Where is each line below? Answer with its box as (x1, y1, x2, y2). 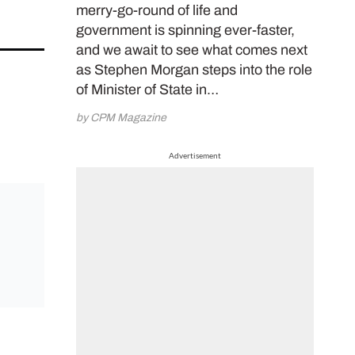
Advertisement (169, 151, 221, 161)
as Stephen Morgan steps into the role (76, 62, 312, 78)
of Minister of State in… (76, 82, 219, 98)
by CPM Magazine (76, 112, 166, 124)
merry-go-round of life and (76, 2, 238, 19)
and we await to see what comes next (76, 42, 307, 59)
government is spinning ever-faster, (76, 22, 295, 39)
